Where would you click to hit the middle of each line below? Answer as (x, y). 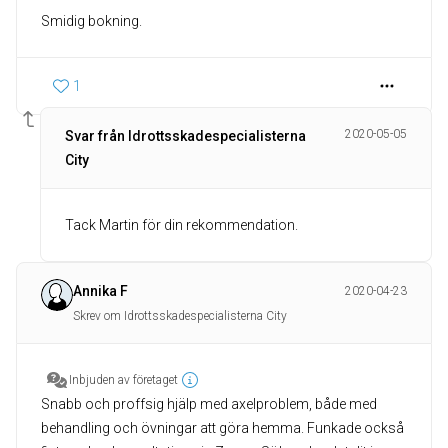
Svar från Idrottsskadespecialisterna (185, 136)
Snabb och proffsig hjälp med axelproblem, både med (209, 404)
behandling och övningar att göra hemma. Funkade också (222, 428)
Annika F (100, 291)
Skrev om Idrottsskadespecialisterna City (180, 316)
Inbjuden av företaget (123, 380)
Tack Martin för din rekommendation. (181, 225)
